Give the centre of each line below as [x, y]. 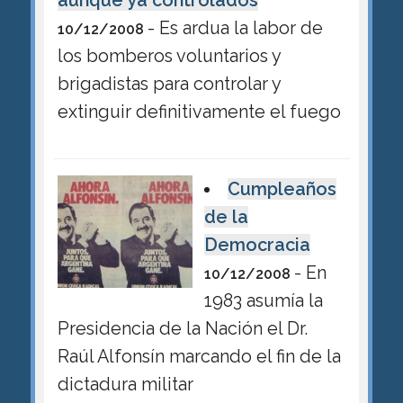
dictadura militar [125, 385]
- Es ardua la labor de [235, 28]
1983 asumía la [263, 301]
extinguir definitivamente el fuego [199, 112]
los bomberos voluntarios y [169, 56]
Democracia [257, 245]
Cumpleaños [282, 189]
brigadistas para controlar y [169, 84]
